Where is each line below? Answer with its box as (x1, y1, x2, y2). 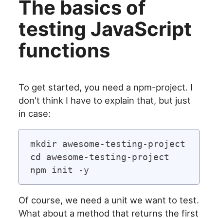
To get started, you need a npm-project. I (18, 81, 193, 92)
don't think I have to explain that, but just (18, 94, 191, 106)
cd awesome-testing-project (30, 151, 169, 162)
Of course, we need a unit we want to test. (18, 195, 200, 206)
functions (18, 38, 110, 62)
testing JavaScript (18, 17, 192, 41)
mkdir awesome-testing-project (30, 138, 185, 149)
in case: (18, 108, 51, 119)
